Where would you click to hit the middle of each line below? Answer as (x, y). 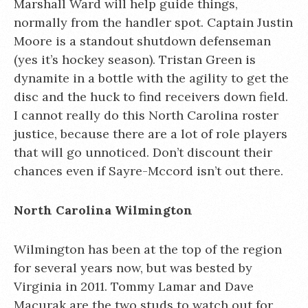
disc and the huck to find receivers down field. (151, 97)
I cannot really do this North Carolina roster (146, 115)
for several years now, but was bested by (133, 268)
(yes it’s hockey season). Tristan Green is (135, 59)
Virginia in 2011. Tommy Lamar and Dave (134, 286)
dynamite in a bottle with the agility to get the (151, 78)
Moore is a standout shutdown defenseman (142, 41)
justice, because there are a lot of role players (151, 134)
